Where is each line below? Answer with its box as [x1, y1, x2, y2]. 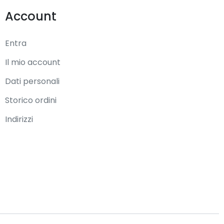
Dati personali [4, 75, 59, 87]
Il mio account [4, 56, 60, 68]
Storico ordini [4, 94, 56, 106]
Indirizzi [4, 113, 33, 125]
